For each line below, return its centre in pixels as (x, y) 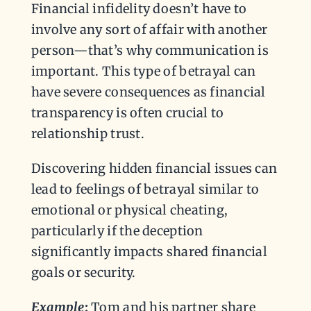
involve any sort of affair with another (149, 30)
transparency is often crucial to (127, 113)
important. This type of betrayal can (143, 72)
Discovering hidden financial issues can (154, 169)
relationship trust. (89, 134)
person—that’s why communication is (150, 51)
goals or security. (83, 273)
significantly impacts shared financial (149, 252)
